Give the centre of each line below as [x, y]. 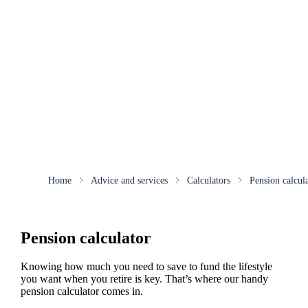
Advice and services [129, 180]
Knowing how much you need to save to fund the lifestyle [146, 267]
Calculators [208, 180]
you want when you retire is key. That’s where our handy [144, 279]
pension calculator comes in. [84, 291]
